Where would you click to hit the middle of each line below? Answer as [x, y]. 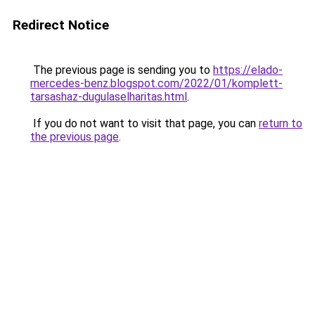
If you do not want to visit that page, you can [144, 123]
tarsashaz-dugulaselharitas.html [109, 97]
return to [281, 123]
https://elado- [248, 70]
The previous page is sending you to [122, 70]
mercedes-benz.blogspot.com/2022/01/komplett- [156, 83]
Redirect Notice [61, 25]
